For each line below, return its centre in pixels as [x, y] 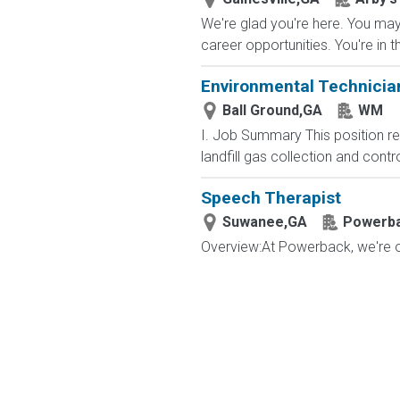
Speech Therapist [271, 198]
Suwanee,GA [264, 222]
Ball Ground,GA [272, 110]
